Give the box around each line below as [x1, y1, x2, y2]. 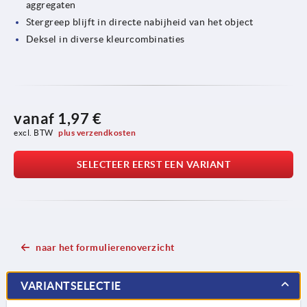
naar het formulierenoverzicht [36, 241, 175, 253]
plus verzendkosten [58, 127, 136, 137]
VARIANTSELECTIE [21, 279, 121, 292]
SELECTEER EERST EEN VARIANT [76, 158, 231, 170]
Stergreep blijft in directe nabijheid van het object [25, 16, 254, 27]
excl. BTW [14, 127, 55, 137]
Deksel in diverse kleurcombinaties [25, 33, 185, 45]
